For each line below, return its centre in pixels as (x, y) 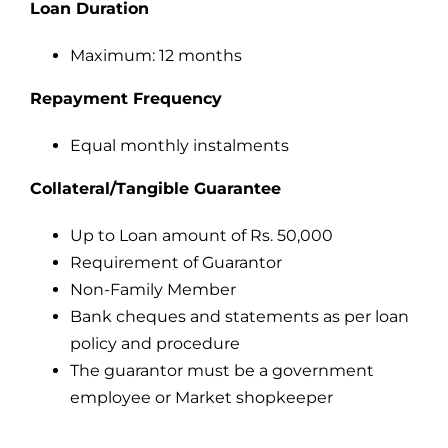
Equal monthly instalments (179, 146)
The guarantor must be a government (221, 371)
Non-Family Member (152, 290)
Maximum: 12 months (155, 56)
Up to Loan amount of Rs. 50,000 (201, 236)
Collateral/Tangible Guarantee (155, 189)
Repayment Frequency (125, 99)
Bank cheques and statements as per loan (239, 317)
